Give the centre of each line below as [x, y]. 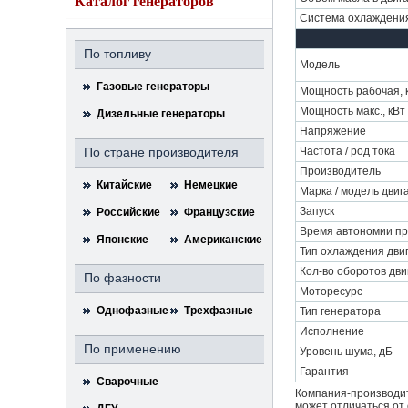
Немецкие [211, 185]
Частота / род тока [347, 151]
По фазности [122, 278]
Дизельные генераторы [161, 114]
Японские [122, 240]
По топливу [117, 54]
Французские [220, 212]
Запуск [317, 211]
